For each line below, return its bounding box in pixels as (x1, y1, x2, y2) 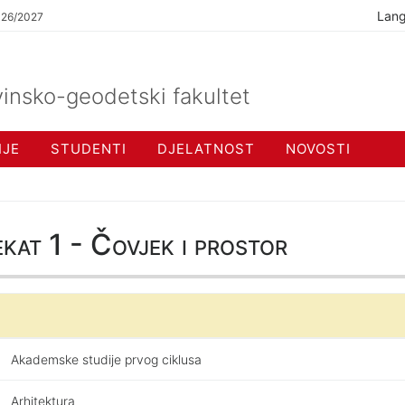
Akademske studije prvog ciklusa (11, 352, 202, 367)
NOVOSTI (286, 140, 351, 157)
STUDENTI (51, 140, 127, 157)
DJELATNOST (157, 140, 255, 157)
